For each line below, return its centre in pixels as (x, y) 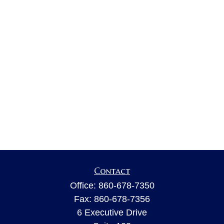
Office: (84, 185)
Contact (112, 171)
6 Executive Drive (112, 212)
